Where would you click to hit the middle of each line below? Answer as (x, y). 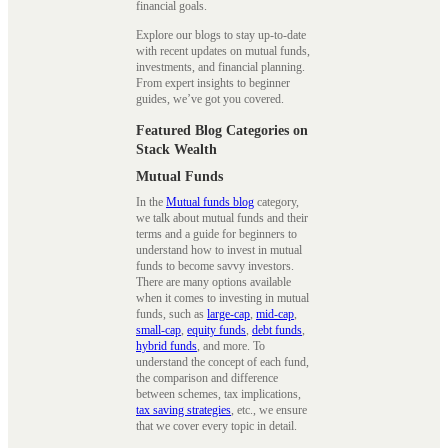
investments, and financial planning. (220, 67)
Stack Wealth (176, 149)
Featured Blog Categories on (222, 130)
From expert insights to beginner (213, 83)
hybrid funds (166, 345)
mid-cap (275, 313)
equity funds (216, 329)
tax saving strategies (183, 409)
